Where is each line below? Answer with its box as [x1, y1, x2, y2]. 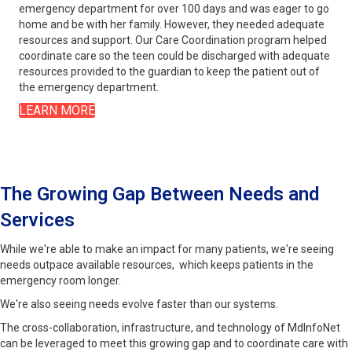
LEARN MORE [19, 103, 95, 119]
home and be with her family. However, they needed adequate [19, 18, 324, 31]
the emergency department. [19, 81, 159, 94]
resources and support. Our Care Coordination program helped [19, 34, 327, 47]
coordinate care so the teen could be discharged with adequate [19, 49, 330, 63]
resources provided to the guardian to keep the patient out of [19, 65, 320, 79]
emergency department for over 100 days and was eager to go [19, 2, 329, 16]
